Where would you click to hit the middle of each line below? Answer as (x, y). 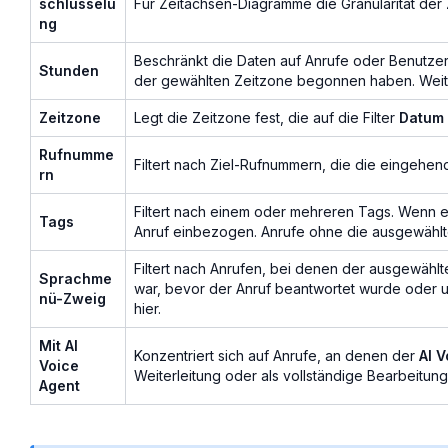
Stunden (69, 70)
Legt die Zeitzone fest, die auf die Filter (266, 117)
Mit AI (58, 345)
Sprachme (75, 278)
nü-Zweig (72, 298)
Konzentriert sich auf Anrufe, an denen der (276, 355)
